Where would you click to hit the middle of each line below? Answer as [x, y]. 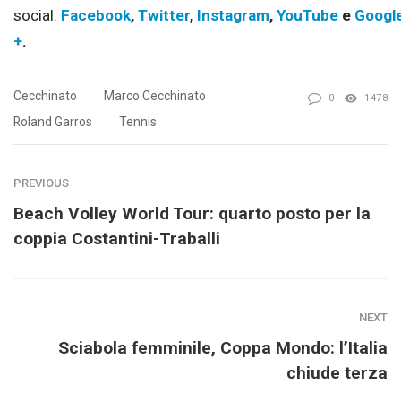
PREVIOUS [41, 183]
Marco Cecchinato [155, 95]
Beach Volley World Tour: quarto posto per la [192, 213]
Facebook [96, 16]
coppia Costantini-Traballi [117, 238]
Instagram [233, 16]
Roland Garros [53, 121]
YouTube [307, 16]
